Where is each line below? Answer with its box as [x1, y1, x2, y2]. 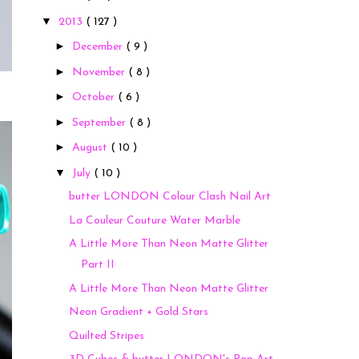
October [71, 91, 118, 104]
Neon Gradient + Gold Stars [68, 306, 208, 319]
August [71, 142, 111, 155]
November [71, 66, 128, 79]
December [71, 41, 126, 54]
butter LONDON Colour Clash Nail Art [68, 191, 271, 204]
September [71, 116, 129, 129]
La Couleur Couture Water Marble [68, 214, 240, 227]
